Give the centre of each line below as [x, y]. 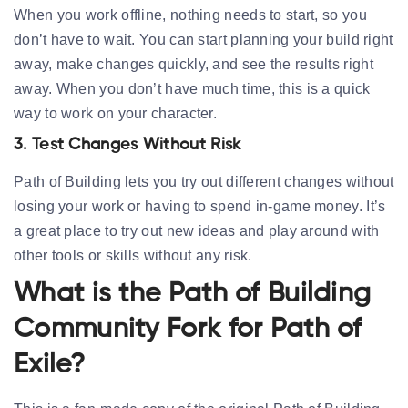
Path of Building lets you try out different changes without [204, 181]
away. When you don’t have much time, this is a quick [192, 88]
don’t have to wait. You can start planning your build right [204, 39]
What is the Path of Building [193, 294]
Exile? [49, 365]
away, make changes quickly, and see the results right [194, 64]
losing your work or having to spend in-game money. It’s [200, 206]
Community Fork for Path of [188, 329]
